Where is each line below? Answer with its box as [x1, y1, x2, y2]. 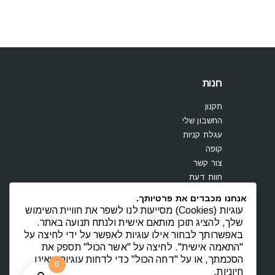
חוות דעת [189, 172, 222, 182]
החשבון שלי [182, 116, 222, 125]
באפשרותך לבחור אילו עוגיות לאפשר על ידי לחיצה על [24, 230, 244, 241]
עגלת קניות [183, 130, 222, 139]
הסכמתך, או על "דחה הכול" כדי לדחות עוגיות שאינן [34, 254, 244, 265]
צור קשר [193, 158, 222, 168]
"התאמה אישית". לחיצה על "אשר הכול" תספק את [41, 242, 244, 253]
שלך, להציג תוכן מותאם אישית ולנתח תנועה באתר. [36, 217, 244, 228]
